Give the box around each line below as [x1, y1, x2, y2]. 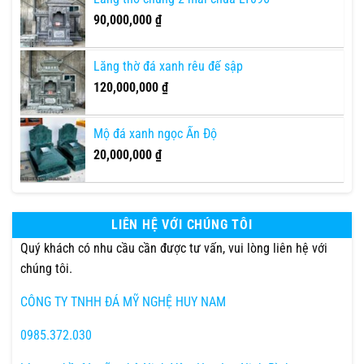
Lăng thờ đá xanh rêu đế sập [93, 58, 243, 74]
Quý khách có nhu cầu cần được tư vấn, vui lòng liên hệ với [20, 240, 327, 256]
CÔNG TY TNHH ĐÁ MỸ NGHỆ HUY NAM [20, 293, 226, 310]
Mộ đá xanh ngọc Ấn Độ [93, 125, 217, 141]
